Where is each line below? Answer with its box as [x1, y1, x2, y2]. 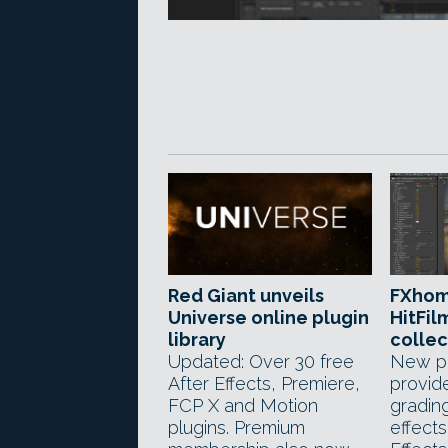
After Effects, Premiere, [168, 373, 360, 394]
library [168, 329, 226, 350]
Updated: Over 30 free [168, 351, 354, 372]
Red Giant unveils [168, 285, 324, 306]
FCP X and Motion [168, 395, 318, 416]
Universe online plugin [168, 307, 369, 328]
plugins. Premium [168, 417, 305, 438]
